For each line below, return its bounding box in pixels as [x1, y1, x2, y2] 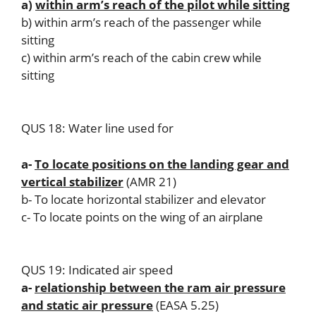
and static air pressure [21, 297, 153, 313]
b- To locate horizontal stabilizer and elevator [21, 190, 266, 207]
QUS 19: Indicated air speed [21, 262, 173, 278]
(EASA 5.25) [153, 297, 219, 313]
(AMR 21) [123, 173, 176, 190]
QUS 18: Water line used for [21, 120, 174, 136]
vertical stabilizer [21, 173, 123, 190]
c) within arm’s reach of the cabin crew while [21, 49, 262, 66]
